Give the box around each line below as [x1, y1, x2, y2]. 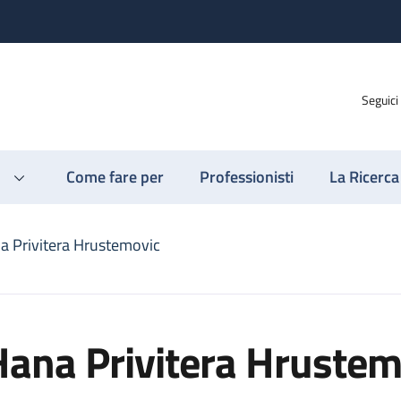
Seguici [362, 90, 398, 109]
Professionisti [200, 165, 294, 189]
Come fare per [66, 165, 164, 189]
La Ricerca [329, 165, 399, 189]
